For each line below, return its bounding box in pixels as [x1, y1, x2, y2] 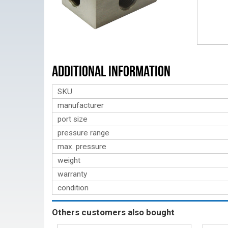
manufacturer [58, 101, 104, 110]
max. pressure [58, 142, 106, 151]
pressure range [58, 128, 109, 137]
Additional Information [52, 63, 170, 79]
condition [58, 183, 89, 192]
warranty [58, 169, 87, 179]
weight [58, 156, 80, 165]
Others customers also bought [52, 207, 175, 217]
